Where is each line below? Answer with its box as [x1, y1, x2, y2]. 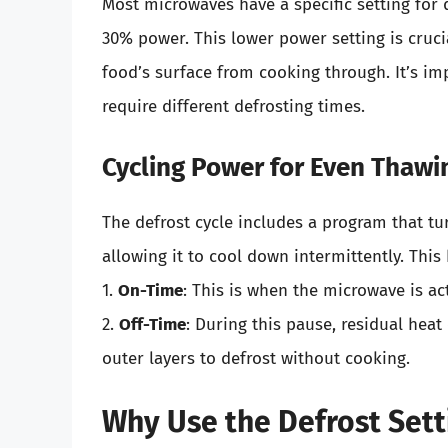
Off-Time [119, 313, 186, 335]
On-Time [118, 279, 183, 301]
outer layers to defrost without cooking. [102, 347, 410, 369]
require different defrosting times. [102, 96, 365, 118]
